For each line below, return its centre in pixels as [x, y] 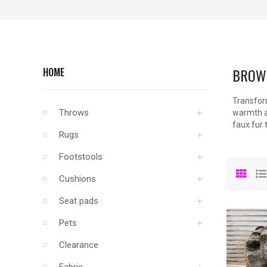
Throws [74, 112]
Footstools [81, 156]
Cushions [77, 178]
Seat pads [79, 201]
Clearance [79, 245]
